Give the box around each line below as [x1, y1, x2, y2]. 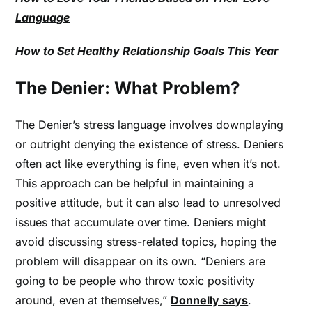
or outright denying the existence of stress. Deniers [15, 136, 284, 151]
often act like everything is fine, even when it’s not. [15, 156, 281, 171]
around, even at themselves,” [15, 292, 171, 307]
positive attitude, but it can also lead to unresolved [15, 195, 281, 210]
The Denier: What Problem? [15, 77, 241, 98]
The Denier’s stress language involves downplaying [15, 117, 284, 132]
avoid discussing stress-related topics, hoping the [15, 234, 277, 249]
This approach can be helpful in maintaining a [15, 175, 255, 190]
